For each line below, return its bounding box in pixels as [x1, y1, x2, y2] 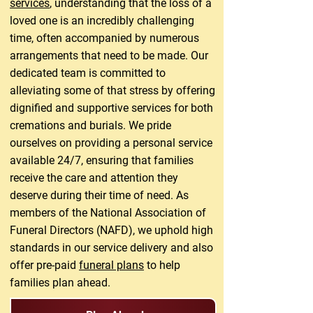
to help [144, 259, 180, 272]
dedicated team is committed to [10, 66, 166, 80]
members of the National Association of [10, 206, 206, 219]
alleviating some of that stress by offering [10, 84, 215, 97]
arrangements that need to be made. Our [10, 49, 208, 62]
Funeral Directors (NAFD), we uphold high [10, 224, 213, 237]
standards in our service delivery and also [10, 241, 213, 254]
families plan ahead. [10, 276, 110, 289]
